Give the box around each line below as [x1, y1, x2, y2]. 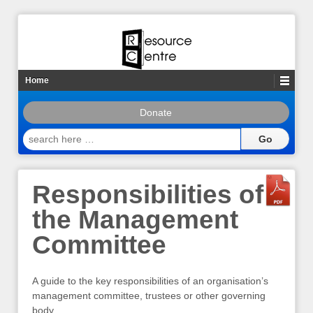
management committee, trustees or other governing [32, 289, 265, 301]
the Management [32, 205, 238, 235]
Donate [140, 107, 173, 118]
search [22, 129, 54, 140]
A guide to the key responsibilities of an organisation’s [32, 275, 268, 286]
